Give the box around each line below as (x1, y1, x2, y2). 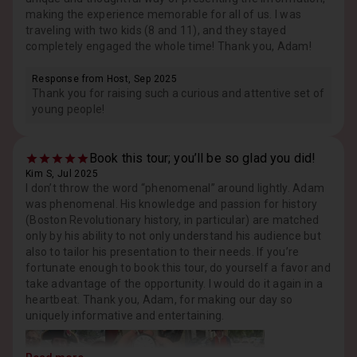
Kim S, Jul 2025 (25, 168, 98, 179)
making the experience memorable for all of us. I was (25, 8, 301, 21)
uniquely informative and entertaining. (25, 309, 225, 322)
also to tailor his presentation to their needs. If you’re (25, 245, 300, 258)
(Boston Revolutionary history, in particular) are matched (25, 214, 320, 226)
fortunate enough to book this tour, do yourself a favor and (25, 261, 331, 274)
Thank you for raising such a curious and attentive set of (32, 87, 325, 100)
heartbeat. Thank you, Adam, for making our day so (25, 293, 293, 306)
